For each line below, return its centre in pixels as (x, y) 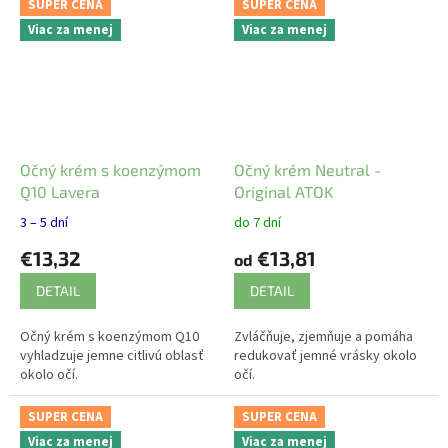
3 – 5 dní (44, 222)
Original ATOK (283, 191)
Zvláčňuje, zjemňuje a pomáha (323, 336)
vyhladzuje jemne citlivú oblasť (112, 355)
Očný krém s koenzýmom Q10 (109, 336)
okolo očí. (49, 374)
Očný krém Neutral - (307, 169)
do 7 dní (257, 222)
